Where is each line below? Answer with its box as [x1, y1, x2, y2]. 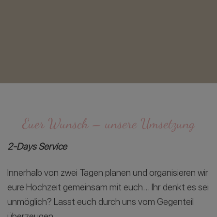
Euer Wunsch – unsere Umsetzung [22, 115, 195, 132]
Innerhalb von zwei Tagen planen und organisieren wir [7, 167, 208, 179]
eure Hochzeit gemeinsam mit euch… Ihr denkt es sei [7, 182, 209, 193]
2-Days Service [7, 140, 67, 152]
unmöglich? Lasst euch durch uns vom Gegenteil [7, 196, 194, 208]
